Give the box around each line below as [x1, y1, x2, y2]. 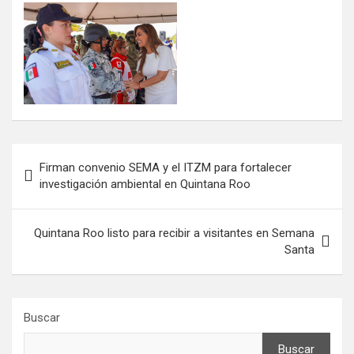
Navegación [11, 143, 116, 167]
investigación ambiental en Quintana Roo [40, 176, 250, 191]
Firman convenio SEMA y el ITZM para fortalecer [40, 160, 292, 175]
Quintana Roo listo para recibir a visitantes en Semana [34, 225, 314, 240]
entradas [11, 194, 92, 217]
